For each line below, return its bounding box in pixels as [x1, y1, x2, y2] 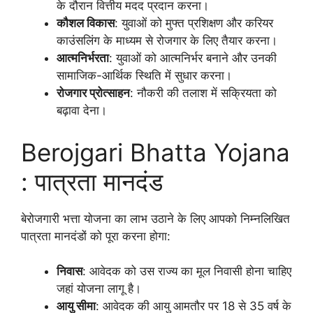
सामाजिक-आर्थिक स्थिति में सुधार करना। [57, 68, 232, 83]
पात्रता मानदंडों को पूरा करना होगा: [21, 228, 170, 243]
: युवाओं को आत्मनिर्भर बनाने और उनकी [109, 51, 277, 66]
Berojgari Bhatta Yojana [21, 137, 290, 167]
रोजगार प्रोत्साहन [57, 86, 130, 101]
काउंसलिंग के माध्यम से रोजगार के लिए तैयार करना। [57, 34, 277, 48]
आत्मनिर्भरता [57, 51, 109, 66]
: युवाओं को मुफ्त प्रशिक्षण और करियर [115, 16, 273, 31]
